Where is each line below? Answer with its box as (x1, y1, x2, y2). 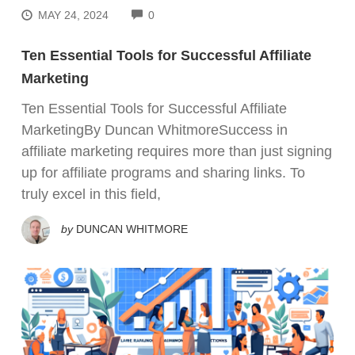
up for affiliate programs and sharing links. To (21, 165, 305, 181)
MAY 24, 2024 (38, 9, 109, 22)
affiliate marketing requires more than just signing (21, 143, 332, 160)
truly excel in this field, (21, 186, 161, 203)
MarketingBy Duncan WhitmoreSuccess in (21, 122, 288, 139)
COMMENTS (154, 7, 219, 21)
